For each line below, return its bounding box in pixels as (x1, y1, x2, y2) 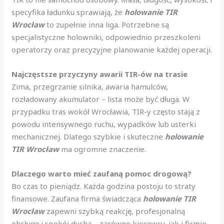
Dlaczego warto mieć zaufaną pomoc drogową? (11, 168, 192, 179)
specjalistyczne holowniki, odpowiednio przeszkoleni (11, 32, 201, 42)
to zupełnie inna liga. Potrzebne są (44, 19, 169, 30)
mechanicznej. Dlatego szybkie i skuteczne (11, 131, 165, 142)
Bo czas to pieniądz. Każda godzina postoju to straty (11, 181, 196, 191)
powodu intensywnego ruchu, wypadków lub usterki (11, 119, 196, 129)
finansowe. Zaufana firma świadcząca (11, 193, 143, 204)
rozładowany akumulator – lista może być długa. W (11, 94, 190, 104)
